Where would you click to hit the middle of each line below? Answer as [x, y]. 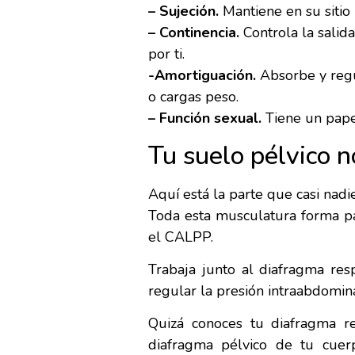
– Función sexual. [205, 118]
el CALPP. [181, 237]
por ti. [166, 54]
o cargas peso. [193, 97]
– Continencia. [194, 33]
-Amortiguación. [202, 76]
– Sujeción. [183, 11]
